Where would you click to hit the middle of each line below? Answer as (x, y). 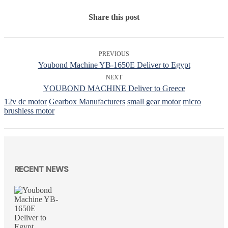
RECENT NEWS (41, 169)
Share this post (114, 17)
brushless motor (29, 111)
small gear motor (154, 102)
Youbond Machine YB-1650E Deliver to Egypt (114, 65)
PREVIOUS (114, 54)
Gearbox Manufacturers (87, 102)
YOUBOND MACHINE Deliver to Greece (114, 89)
